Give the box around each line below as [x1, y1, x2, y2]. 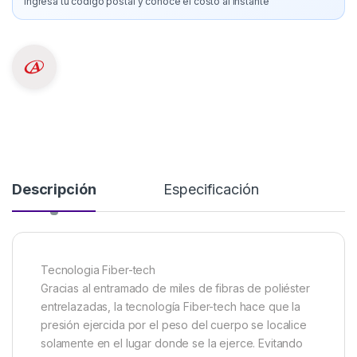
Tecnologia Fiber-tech [41, 263, 156, 277]
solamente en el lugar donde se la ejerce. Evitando [41, 336, 303, 351]
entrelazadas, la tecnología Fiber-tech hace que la [41, 300, 300, 314]
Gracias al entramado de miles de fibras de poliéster [41, 281, 310, 296]
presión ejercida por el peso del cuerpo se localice [41, 318, 307, 332]
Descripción [12, 181, 96, 198]
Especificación [163, 181, 259, 198]
